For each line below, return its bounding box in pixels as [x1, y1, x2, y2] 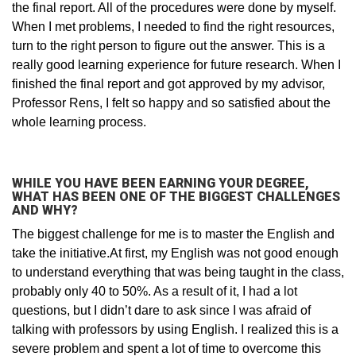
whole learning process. [12, 115, 146, 130]
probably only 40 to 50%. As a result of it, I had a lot [12, 284, 297, 299]
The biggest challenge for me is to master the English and [12, 227, 335, 242]
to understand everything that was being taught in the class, [12, 265, 344, 280]
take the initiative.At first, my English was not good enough [12, 246, 339, 261]
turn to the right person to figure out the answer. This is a [12, 39, 325, 53]
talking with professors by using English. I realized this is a [12, 323, 339, 337]
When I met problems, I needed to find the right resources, [12, 20, 335, 34]
